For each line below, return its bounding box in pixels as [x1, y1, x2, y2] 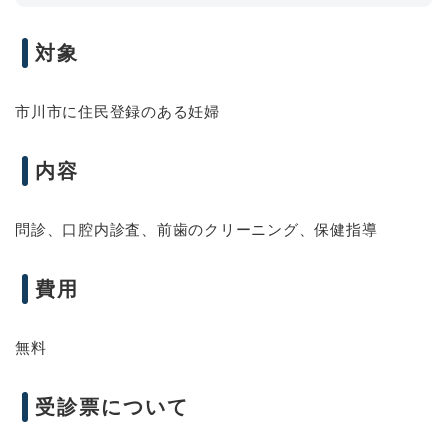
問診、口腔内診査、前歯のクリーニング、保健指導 [15, 220, 378, 238]
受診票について [35, 395, 189, 418]
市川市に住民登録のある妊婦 [15, 102, 220, 120]
